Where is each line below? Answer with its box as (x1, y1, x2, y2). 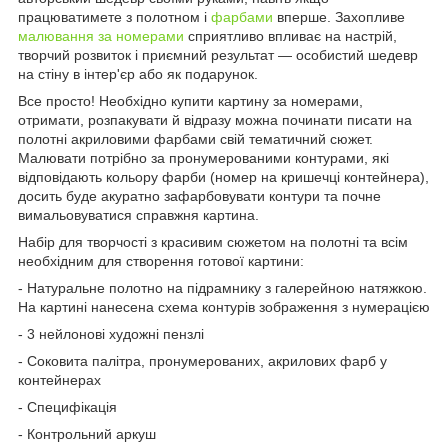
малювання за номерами (18, 27, 184, 44)
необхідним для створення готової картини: (18, 252, 304, 269)
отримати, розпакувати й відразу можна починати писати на (18, 111, 412, 128)
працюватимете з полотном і (18, 8, 211, 25)
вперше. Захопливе (273, 8, 405, 25)
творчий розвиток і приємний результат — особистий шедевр (18, 46, 418, 63)
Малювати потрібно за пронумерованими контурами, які (18, 149, 389, 166)
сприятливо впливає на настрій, (184, 27, 397, 44)
